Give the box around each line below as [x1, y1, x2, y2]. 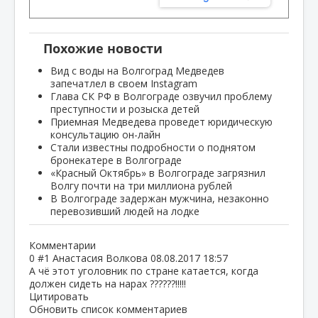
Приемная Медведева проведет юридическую [50, 114, 273, 128]
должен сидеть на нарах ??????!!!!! [29, 276, 186, 290]
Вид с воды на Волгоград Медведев [50, 63, 224, 77]
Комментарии [29, 238, 99, 252]
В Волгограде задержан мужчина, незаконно [50, 191, 269, 205]
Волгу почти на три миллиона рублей [50, 178, 232, 192]
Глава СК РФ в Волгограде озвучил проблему [50, 89, 272, 103]
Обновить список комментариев [29, 302, 187, 316]
